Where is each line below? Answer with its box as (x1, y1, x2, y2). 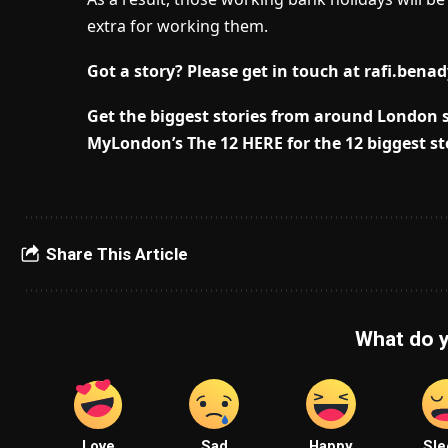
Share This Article (46, 244, 188, 265)
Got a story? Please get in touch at (86, 60, 364, 83)
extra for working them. (86, 15, 268, 38)
